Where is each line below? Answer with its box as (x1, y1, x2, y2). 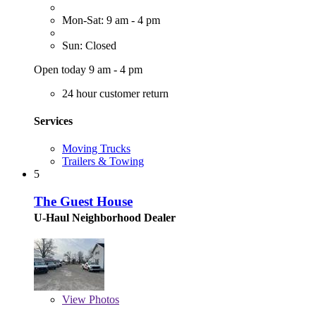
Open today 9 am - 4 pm (34, 63, 142, 75)
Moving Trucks (62, 142, 130, 155)
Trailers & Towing (62, 155, 144, 168)
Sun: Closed (62, 39, 116, 51)
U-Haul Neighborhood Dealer (34, 211, 176, 224)
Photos (86, 293, 119, 305)
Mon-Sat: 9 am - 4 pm (62, 13, 160, 26)
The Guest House (34, 193, 133, 209)
